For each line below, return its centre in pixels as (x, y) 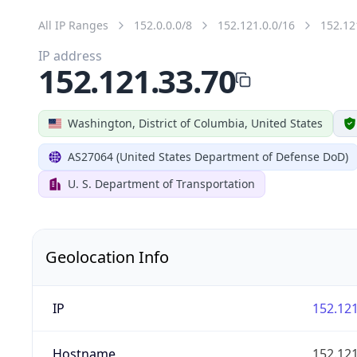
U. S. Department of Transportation (161, 183)
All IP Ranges (73, 25)
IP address (70, 55)
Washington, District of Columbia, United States (195, 123)
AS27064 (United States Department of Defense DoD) (208, 156)
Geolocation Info (107, 257)
